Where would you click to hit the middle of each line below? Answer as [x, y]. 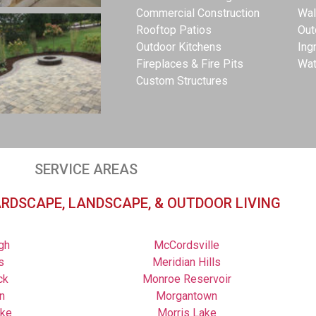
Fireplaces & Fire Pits [189, 63]
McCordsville [187, 245]
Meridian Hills [187, 262]
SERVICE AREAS [86, 169]
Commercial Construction [197, 13]
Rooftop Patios [174, 30]
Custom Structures [182, 80]
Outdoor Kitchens [178, 47]
